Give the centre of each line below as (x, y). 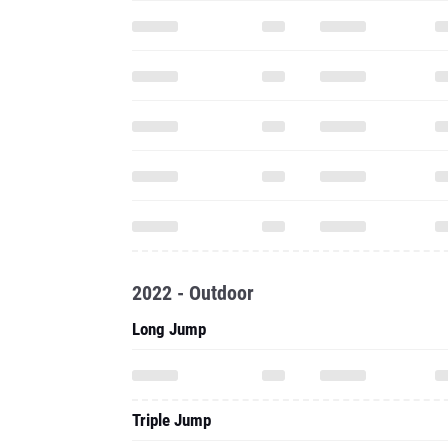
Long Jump (169, 329)
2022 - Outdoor (193, 293)
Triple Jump (171, 420)
